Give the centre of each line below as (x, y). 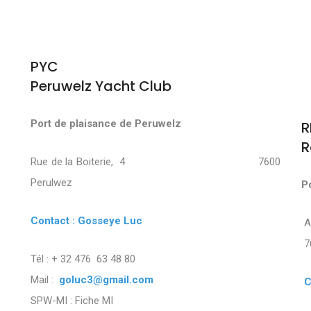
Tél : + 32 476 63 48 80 (86, 259)
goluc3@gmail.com (106, 280)
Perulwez (51, 183)
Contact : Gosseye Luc (86, 221)
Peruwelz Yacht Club (101, 86)
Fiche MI (94, 301)
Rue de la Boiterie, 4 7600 (155, 162)
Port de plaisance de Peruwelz (106, 124)
